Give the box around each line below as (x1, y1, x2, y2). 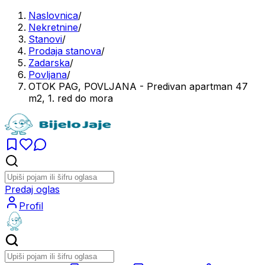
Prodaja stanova (28, 45, 101, 57)
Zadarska (28, 57, 70, 69)
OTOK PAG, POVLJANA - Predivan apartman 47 (28, 80, 248, 92)
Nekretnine (28, 21, 78, 33)
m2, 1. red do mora (28, 92, 113, 104)
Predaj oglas (5, 183, 60, 195)
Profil (19, 200, 43, 212)
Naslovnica (28, 9, 78, 21)
